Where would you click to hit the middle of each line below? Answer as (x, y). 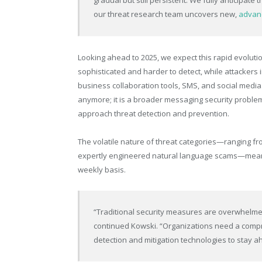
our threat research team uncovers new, (166, 14)
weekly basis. (102, 169)
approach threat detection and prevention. (154, 113)
